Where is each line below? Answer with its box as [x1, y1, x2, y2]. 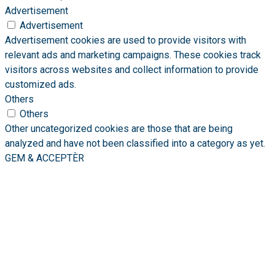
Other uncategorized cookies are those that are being [5, 123, 233, 135]
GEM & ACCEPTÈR [5, 152, 84, 165]
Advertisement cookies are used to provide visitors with [5, 34, 246, 47]
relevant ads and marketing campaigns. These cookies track [5, 49, 261, 61]
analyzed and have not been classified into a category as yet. [5, 137, 265, 150]
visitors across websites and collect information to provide [5, 64, 258, 76]
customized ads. [5, 79, 76, 91]
